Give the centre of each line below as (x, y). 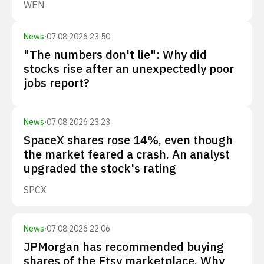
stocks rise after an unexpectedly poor (129, 69)
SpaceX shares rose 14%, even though (128, 140)
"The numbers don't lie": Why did (115, 55)
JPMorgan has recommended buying (124, 247)
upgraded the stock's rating (100, 168)
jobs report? (57, 83)
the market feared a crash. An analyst (127, 154)
